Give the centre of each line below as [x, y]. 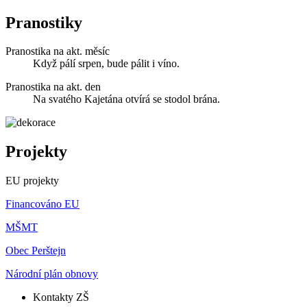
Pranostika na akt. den [53, 87]
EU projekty [32, 181]
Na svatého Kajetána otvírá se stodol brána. [126, 99]
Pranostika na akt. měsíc [58, 51]
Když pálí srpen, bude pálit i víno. [106, 64]
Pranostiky [44, 22]
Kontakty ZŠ [61, 297]
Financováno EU [42, 204]
